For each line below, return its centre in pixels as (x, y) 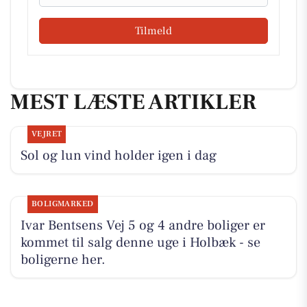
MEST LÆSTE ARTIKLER (133, 102)
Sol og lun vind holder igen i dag (118, 155)
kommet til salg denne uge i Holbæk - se (140, 242)
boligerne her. (63, 259)
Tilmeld (153, 31)
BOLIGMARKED (62, 204)
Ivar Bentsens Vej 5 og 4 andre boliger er (143, 225)
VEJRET (47, 134)
